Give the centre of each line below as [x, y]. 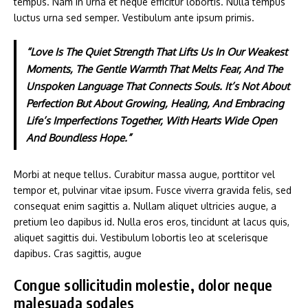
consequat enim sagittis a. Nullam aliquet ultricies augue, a [145, 206]
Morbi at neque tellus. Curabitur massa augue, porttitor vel [144, 175]
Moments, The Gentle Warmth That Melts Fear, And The [154, 69]
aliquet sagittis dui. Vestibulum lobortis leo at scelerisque [141, 238]
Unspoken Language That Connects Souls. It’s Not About [157, 86]
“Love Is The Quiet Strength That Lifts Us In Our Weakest [156, 52]
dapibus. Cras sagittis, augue [78, 254]
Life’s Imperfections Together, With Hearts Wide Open [151, 120]
